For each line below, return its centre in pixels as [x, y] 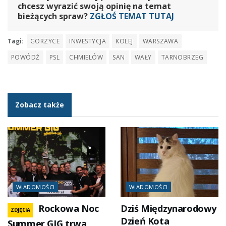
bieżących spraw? [54, 16]
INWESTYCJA [88, 41]
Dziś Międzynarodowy [169, 208]
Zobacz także [40, 105]
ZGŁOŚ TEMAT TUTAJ [132, 16]
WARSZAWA [160, 41]
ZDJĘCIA [20, 210]
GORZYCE [45, 41]
